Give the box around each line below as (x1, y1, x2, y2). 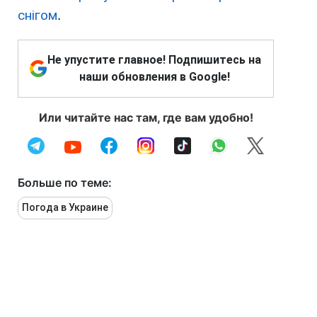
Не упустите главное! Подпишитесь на (47, 53, 261, 67)
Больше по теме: (18, 175, 112, 190)
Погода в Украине (22, 202, 108, 214)
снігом (18, 7, 57, 24)
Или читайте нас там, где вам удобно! (38, 110, 253, 125)
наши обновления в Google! (79, 70, 230, 84)
